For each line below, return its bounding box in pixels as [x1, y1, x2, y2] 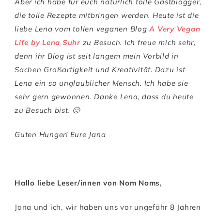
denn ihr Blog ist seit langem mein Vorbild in [15, 51, 179, 61]
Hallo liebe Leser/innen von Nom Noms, [15, 178, 162, 187]
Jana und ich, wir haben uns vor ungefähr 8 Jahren [15, 202, 201, 212]
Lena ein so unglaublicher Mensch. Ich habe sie [15, 78, 188, 88]
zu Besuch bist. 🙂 [15, 105, 80, 115]
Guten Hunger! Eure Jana [15, 129, 106, 139]
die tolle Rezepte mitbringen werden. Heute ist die [15, 10, 199, 20]
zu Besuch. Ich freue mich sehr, [80, 37, 196, 47]
